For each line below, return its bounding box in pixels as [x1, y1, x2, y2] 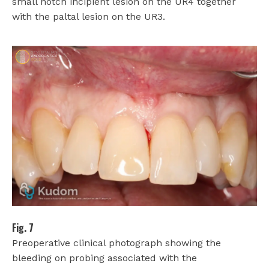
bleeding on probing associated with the [12, 252, 197, 264]
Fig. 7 [12, 220, 34, 235]
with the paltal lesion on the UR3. [12, 10, 165, 22]
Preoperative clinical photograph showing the [12, 237, 221, 249]
